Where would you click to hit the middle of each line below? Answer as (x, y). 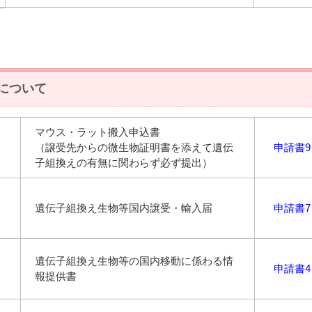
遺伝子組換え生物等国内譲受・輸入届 (124, 208)
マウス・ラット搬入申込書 (97, 132)
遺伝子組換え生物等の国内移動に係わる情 (134, 260)
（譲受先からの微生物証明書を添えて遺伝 (134, 147)
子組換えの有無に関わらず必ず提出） (124, 162)
